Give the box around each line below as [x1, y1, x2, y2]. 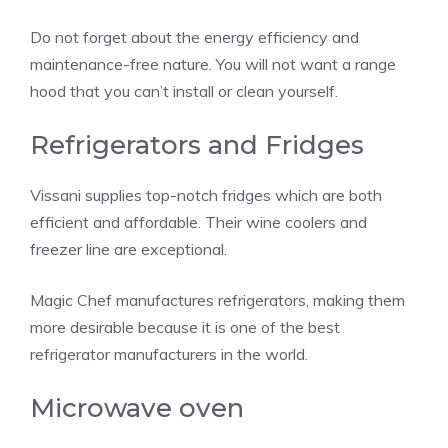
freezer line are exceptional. [30, 238, 227, 259]
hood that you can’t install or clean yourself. [30, 80, 338, 101]
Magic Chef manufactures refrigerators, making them [30, 289, 405, 310]
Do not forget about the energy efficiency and [30, 26, 359, 47]
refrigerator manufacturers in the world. [30, 343, 308, 364]
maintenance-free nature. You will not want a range [30, 53, 396, 74]
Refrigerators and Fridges [30, 128, 364, 161]
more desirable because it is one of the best [30, 316, 340, 337]
